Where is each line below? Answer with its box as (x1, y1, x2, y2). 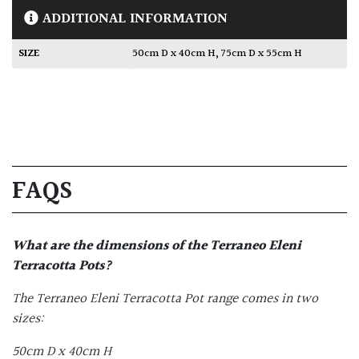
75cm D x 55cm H (221, 45, 302, 63)
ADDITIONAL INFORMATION (38, 7, 228, 31)
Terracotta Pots (12, 256, 104, 277)
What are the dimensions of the (12, 236, 210, 257)
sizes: (12, 309, 43, 330)
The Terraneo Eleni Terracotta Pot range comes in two (12, 288, 318, 310)
